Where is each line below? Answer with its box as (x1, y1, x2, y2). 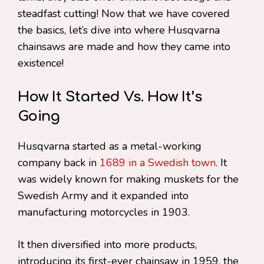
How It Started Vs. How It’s (18, 89, 202, 105)
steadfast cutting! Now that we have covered (18, 6, 230, 21)
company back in (18, 156, 100, 170)
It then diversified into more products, (18, 237, 197, 252)
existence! (18, 56, 64, 70)
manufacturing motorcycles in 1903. (18, 205, 193, 219)
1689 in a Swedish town (100, 156, 216, 170)
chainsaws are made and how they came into (18, 39, 230, 54)
